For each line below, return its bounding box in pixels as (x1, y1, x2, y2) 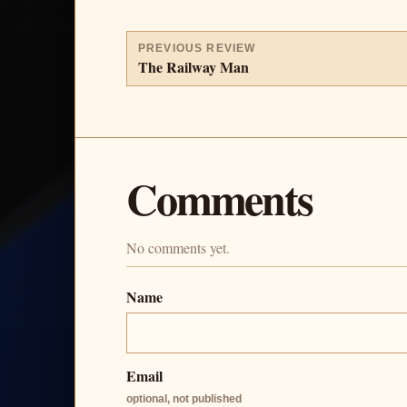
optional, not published (126, 392, 242, 405)
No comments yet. (126, 237, 230, 257)
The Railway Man (138, 55, 249, 77)
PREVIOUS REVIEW (138, 42, 256, 54)
